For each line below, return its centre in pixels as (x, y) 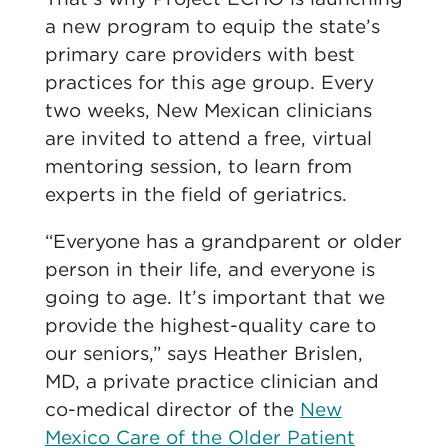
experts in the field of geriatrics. (195, 194)
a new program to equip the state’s (212, 26)
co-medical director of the (172, 409)
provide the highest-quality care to (210, 325)
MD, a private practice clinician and (211, 381)
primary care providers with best (199, 54)
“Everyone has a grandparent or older (223, 241)
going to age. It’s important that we (214, 297)
